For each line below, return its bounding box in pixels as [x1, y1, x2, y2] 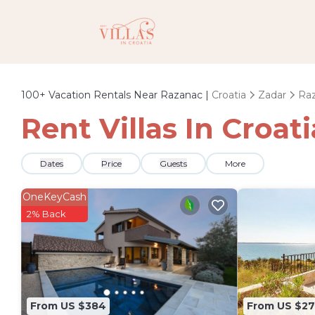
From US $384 [30, 300, 106, 312]
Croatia [212, 89, 246, 101]
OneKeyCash [22, 191, 86, 203]
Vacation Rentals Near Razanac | [46, 89, 212, 101]
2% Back [27, 208, 66, 219]
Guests [160, 158, 187, 169]
